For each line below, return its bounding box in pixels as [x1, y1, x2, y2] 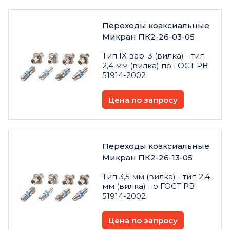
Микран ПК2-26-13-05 [102, 152, 193, 163]
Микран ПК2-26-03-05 [102, 32, 195, 42]
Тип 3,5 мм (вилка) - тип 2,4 [102, 171, 210, 182]
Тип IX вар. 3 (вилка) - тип [102, 51, 205, 61]
